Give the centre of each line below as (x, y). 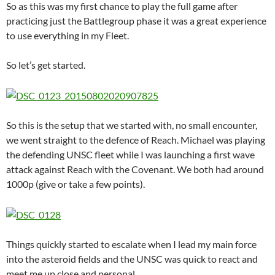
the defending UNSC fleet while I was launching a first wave (130, 155)
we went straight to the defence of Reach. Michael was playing (136, 140)
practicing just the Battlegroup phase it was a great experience (136, 21)
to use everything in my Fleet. (68, 36)
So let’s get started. (46, 65)
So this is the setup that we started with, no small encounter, (132, 125)
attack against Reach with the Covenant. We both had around (135, 169)
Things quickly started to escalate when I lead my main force (131, 244)
